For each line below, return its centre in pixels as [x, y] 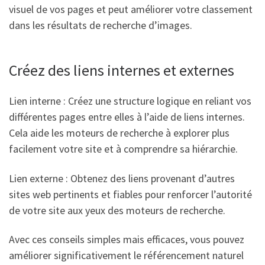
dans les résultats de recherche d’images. [101, 25]
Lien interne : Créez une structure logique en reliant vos [130, 101]
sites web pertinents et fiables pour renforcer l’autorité [130, 194]
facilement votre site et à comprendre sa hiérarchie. [123, 149]
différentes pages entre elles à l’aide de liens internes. [127, 117]
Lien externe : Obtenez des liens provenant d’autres [122, 178]
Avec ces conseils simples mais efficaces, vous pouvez [127, 240]
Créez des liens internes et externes [122, 70]
